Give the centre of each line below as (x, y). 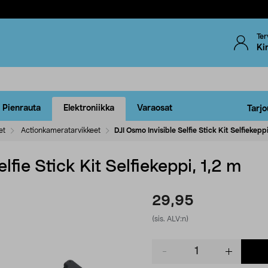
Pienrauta (22, 109)
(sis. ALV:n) (170, 219)
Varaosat (155, 109)
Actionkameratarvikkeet (61, 130)
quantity (168, 256)
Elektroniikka (89, 109)
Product (167, 244)
